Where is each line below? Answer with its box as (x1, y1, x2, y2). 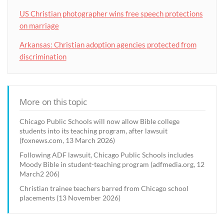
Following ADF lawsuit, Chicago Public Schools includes (19, 150, 194, 159)
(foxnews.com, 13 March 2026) (19, 136, 115, 145)
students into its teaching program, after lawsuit (19, 126, 168, 135)
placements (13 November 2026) (19, 193, 121, 202)
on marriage (19, 21, 59, 30)
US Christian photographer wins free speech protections (19, 9, 203, 18)
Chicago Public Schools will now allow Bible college (19, 117, 180, 126)
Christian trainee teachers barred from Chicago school (19, 184, 189, 193)
